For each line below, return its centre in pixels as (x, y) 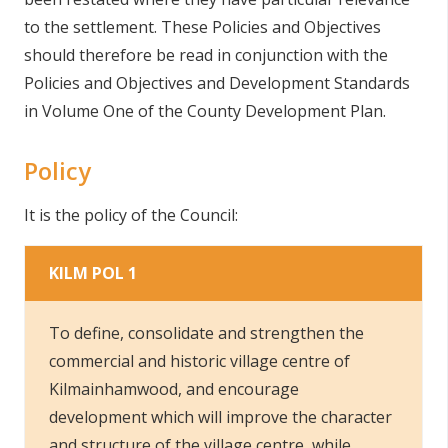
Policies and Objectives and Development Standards (217, 83)
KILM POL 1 (93, 273)
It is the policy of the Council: (131, 215)
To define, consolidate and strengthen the (206, 333)
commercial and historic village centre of (199, 361)
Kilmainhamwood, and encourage (174, 389)
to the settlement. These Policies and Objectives (202, 27)
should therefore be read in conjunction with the (206, 55)
